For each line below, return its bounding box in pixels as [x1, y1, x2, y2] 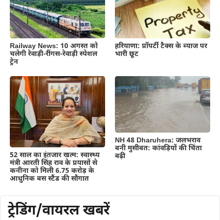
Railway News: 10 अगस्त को [10, 41, 98, 51]
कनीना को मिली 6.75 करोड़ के [10, 166, 94, 176]
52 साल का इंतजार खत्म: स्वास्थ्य [10, 151, 100, 160]
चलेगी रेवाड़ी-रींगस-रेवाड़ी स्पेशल [10, 49, 97, 59]
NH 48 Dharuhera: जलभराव [115, 136, 200, 145]
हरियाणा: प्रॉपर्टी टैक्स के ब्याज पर [115, 41, 207, 51]
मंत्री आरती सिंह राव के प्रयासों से [10, 159, 97, 168]
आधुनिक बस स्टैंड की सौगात [10, 174, 89, 184]
